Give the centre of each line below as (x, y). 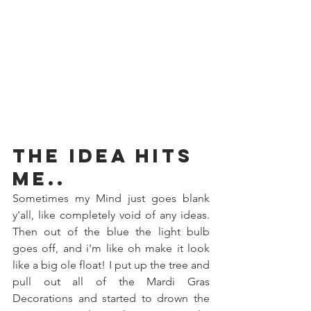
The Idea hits (107, 156)
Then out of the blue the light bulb (111, 232)
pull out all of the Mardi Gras (111, 282)
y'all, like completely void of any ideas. (111, 215)
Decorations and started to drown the (111, 299)
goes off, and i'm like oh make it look (111, 249)
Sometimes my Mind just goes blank (111, 199)
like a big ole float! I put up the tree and (111, 265)
